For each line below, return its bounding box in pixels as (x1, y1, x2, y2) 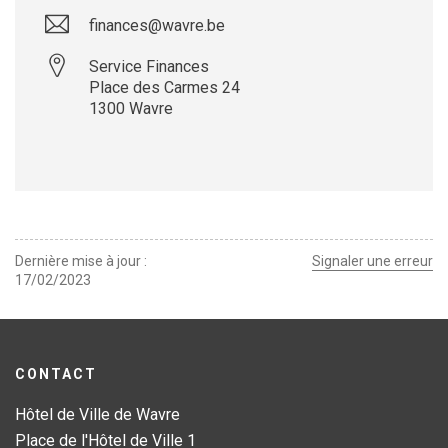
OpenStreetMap (290, 175, 367, 191)
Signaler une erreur (312, 253, 433, 269)
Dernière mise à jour (15, 253, 141, 269)
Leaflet (237, 175, 270, 191)
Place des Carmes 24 (89, 78, 240, 97)
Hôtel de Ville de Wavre (15, 405, 180, 424)
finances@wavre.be (89, 16, 225, 35)
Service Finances (89, 57, 209, 76)
